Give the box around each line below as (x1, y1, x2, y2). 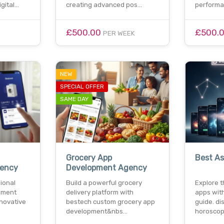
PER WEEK (103, 29, 135, 37)
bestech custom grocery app (66, 198, 155, 206)
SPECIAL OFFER (60, 82, 104, 90)
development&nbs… (66, 207, 128, 215)
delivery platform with (66, 188, 134, 196)
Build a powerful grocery (66, 179, 142, 187)
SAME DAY (60, 95, 89, 102)
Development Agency (66, 163, 147, 173)
